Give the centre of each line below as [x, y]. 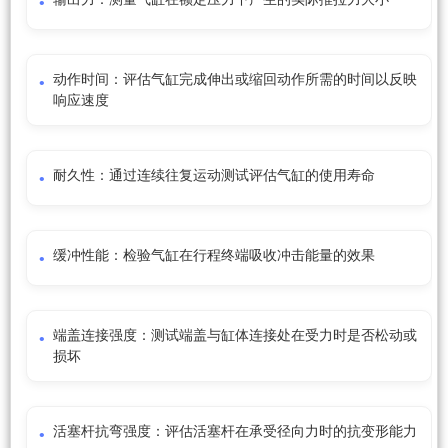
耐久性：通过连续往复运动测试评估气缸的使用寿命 [214, 176]
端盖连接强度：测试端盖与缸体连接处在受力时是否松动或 [235, 336]
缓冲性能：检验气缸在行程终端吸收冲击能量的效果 [214, 256]
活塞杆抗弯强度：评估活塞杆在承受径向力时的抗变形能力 [235, 432]
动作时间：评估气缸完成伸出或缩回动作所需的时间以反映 [235, 80]
